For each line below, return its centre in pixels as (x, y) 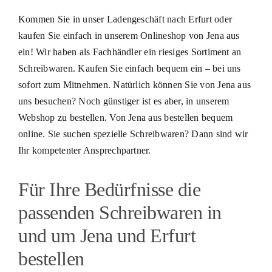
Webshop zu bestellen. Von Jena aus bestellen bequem (125, 117)
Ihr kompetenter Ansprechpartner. (84, 150)
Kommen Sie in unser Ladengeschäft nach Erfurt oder (125, 19)
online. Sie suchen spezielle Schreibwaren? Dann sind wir (133, 134)
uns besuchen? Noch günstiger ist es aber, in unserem (124, 101)
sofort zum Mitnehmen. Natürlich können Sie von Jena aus (134, 84)
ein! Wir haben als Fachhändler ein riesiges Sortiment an (130, 52)
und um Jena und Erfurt (107, 235)
